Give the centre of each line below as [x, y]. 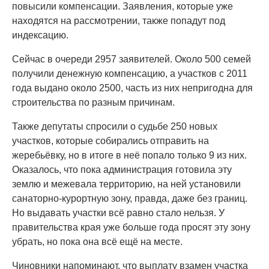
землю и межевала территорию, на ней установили [126, 184]
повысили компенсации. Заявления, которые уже [122, 6]
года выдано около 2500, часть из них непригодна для [132, 88]
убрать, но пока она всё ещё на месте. [97, 242]
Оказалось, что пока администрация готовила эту [122, 170]
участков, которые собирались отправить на [110, 141]
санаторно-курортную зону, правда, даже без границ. [130, 198]
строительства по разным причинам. [93, 102]
